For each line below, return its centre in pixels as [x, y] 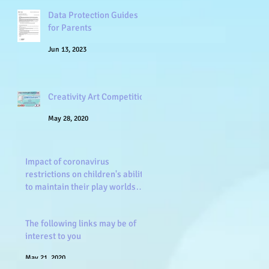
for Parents [70, 28]
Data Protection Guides [93, 15]
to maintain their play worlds [80, 187]
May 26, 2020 [45, 208]
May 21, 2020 [45, 258]
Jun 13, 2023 [67, 49]
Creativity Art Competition [98, 97]
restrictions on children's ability [86, 174]
